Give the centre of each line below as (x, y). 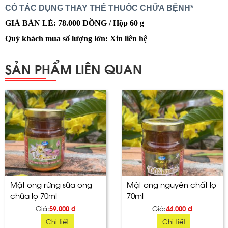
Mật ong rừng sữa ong (51, 184)
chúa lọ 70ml (34, 195)
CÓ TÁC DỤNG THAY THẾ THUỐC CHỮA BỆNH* (99, 8)
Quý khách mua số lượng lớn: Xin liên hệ (76, 39)
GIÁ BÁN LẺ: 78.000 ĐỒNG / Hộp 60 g (75, 23)
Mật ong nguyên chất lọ (172, 184)
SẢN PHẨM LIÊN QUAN (74, 69)
